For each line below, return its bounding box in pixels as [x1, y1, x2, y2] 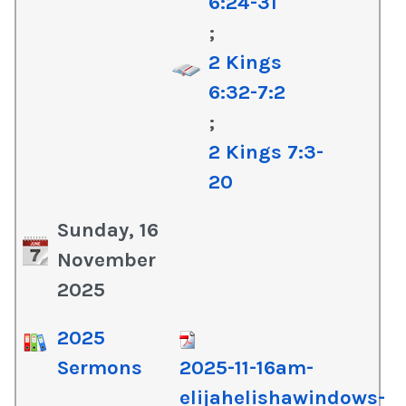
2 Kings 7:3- [208, 140, 324, 164]
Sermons [57, 355, 142, 380]
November [57, 247, 156, 272]
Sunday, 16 [57, 217, 159, 242]
